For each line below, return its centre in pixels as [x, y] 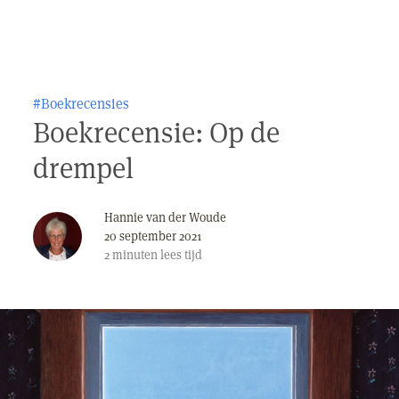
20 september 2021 [153, 236]
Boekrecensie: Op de [156, 132]
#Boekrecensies [81, 104]
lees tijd [180, 255]
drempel [83, 168]
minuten [135, 255]
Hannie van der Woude [165, 217]
